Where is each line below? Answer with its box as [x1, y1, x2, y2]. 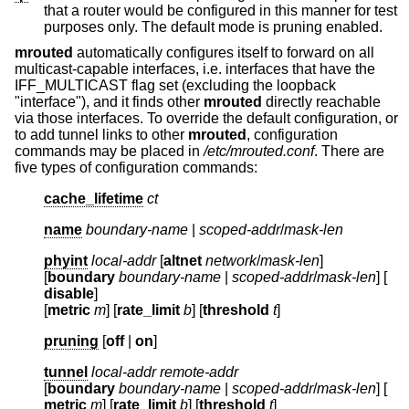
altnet [163, 252, 202, 268]
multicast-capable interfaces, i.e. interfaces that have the [15, 60, 375, 77]
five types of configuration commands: [15, 159, 257, 175]
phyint [44, 252, 88, 268]
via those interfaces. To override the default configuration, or [15, 110, 398, 126]
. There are [314, 142, 384, 159]
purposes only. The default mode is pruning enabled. [44, 19, 383, 36]
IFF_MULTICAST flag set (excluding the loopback [15, 77, 336, 93]
